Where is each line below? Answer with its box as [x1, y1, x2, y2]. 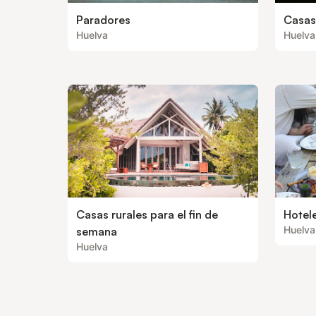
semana [76, 224, 117, 238]
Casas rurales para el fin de [76, 207, 218, 221]
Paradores [76, 13, 130, 27]
